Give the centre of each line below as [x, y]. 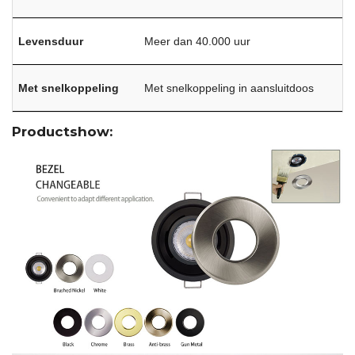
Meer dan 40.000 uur [198, 41]
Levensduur [51, 41]
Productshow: [62, 131]
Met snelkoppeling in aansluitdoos [229, 88]
